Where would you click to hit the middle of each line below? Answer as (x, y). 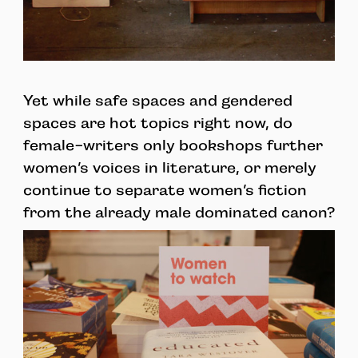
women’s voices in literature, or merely (169, 167)
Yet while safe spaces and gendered (157, 100)
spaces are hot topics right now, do (157, 123)
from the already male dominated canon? (179, 212)
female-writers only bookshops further (173, 145)
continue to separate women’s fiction (165, 190)
